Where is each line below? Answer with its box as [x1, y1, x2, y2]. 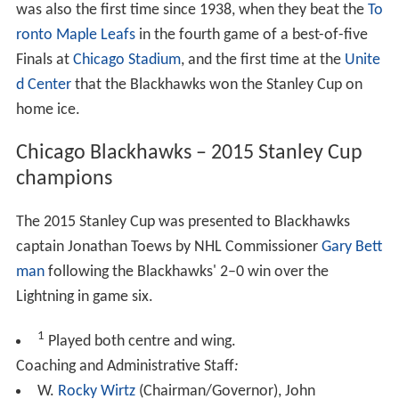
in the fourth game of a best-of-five [134, 26, 368, 44]
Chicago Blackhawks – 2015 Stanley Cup [15, 142, 362, 164]
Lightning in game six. [15, 288, 153, 305]
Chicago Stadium [72, 51, 181, 69]
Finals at [15, 51, 73, 69]
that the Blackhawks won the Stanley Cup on [70, 76, 362, 94]
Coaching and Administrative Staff [15, 357, 234, 375]
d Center [15, 76, 71, 94]
